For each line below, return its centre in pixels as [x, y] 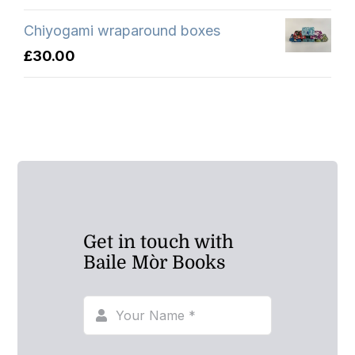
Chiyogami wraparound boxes [122, 30]
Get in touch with [158, 242]
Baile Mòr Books [154, 262]
